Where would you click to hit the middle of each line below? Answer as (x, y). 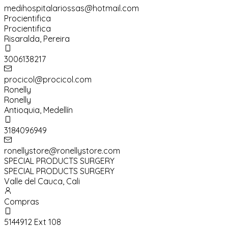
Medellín (58, 110)
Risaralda (22, 39)
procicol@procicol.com (48, 80)
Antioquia (22, 110)
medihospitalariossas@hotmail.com (72, 8)
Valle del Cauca (33, 181)
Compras (22, 202)
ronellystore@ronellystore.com (62, 151)
